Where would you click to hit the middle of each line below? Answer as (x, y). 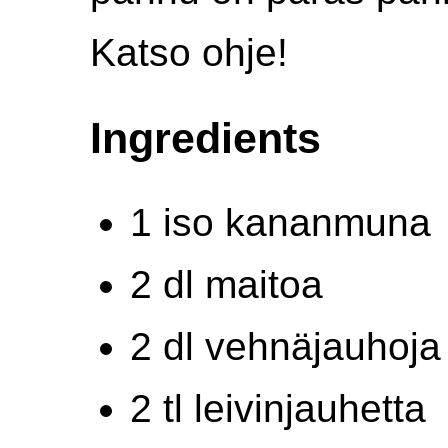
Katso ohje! (189, 52)
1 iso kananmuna (280, 222)
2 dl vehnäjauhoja (285, 346)
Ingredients (205, 137)
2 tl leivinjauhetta (278, 408)
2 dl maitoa (226, 284)
